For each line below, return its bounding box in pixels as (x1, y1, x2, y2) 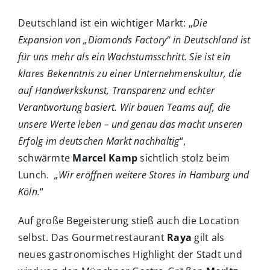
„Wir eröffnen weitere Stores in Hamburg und (54, 168, 250, 182)
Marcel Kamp (72, 151, 138, 165)
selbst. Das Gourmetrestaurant (18, 231, 168, 245)
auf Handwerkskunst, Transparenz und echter (18, 84, 215, 98)
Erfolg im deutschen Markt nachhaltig (18, 134, 180, 148)
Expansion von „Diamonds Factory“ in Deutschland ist (18, 33, 251, 47)
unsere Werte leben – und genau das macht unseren (18, 118, 243, 131)
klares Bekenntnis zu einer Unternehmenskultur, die (18, 67, 242, 81)
